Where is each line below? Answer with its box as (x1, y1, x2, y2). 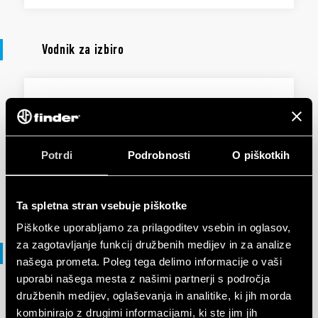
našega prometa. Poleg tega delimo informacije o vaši (16, 256, 282, 268)
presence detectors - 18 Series (42, 126, 219, 145)
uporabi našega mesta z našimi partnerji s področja (16, 273, 270, 285)
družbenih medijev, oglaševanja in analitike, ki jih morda (16, 290, 292, 302)
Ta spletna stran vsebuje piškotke (16, 199, 187, 212)
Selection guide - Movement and (42, 111, 224, 129)
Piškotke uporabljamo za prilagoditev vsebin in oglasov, (16, 221, 291, 234)
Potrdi (41, 148, 72, 161)
